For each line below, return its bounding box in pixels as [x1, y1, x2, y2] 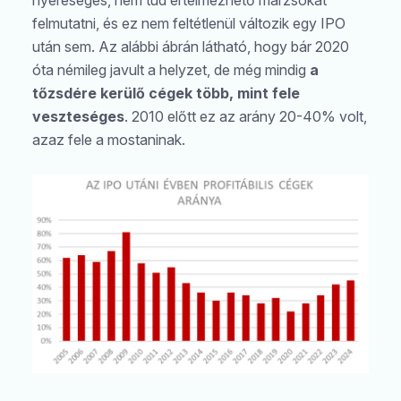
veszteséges [32, 107, 124, 125]
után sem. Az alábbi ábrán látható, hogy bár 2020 [32, 37, 349, 55]
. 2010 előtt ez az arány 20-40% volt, [124, 107, 367, 125]
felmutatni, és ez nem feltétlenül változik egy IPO [32, 13, 346, 32]
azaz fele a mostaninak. [32, 130, 185, 149]
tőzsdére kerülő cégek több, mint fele [32, 83, 300, 102]
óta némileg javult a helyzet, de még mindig [32, 60, 310, 79]
